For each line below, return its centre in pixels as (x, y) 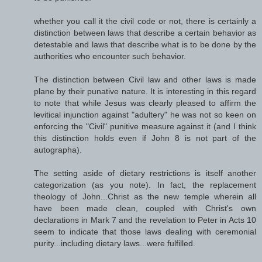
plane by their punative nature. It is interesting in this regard (145, 91)
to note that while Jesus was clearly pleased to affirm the (145, 103)
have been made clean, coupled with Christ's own (145, 208)
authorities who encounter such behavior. (110, 56)
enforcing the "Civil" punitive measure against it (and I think (145, 126)
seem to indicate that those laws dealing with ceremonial (145, 231)
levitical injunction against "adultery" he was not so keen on (145, 114)
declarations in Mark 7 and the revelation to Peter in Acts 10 (145, 220)
